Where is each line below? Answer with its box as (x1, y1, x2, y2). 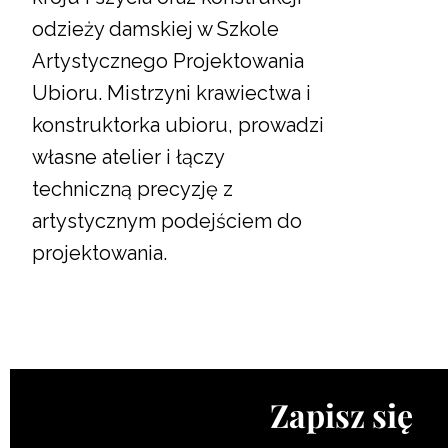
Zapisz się (269, 393, 413, 436)
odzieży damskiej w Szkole (32, 17, 279, 41)
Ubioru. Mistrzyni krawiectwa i (32, 81, 311, 105)
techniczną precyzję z (32, 177, 233, 201)
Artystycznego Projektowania (32, 49, 304, 73)
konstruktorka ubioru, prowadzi (32, 113, 324, 137)
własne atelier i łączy (32, 145, 224, 169)
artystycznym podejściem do (32, 209, 302, 233)
